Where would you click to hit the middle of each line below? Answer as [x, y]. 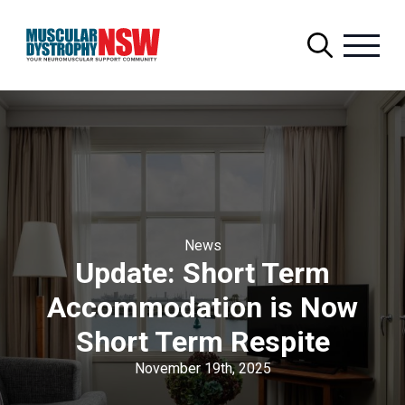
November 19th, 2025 [202, 368]
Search [317, 77]
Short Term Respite [202, 342]
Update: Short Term [202, 273]
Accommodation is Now [202, 307]
